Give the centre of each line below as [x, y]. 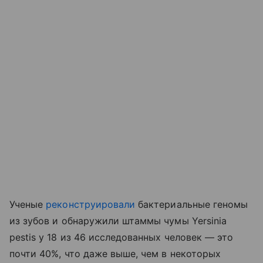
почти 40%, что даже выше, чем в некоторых [115, 254]
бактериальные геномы [192, 205]
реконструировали [91, 205]
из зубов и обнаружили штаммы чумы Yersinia [118, 221]
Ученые [28, 205]
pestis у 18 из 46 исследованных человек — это [122, 237]
